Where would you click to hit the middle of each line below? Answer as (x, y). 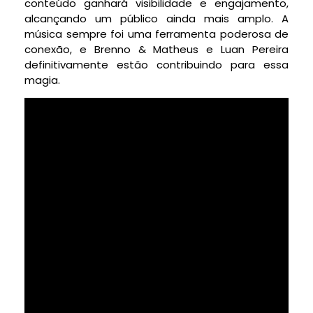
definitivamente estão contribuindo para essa (156, 65)
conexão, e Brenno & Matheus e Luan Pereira (156, 50)
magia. (42, 80)
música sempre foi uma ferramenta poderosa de (156, 34)
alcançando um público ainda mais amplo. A (156, 19)
